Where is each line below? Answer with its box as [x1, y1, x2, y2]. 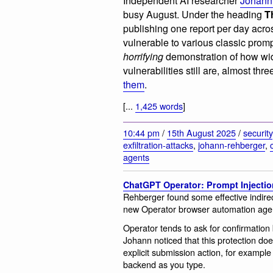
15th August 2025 [167, 126, 236, 139]
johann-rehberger [198, 138, 265, 151]
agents [123, 150, 149, 163]
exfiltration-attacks [123, 138, 193, 151]
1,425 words [135, 99, 183, 113]
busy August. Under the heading [123, 7, 264, 21]
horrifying [123, 49, 163, 63]
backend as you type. [123, 258, 205, 271]
